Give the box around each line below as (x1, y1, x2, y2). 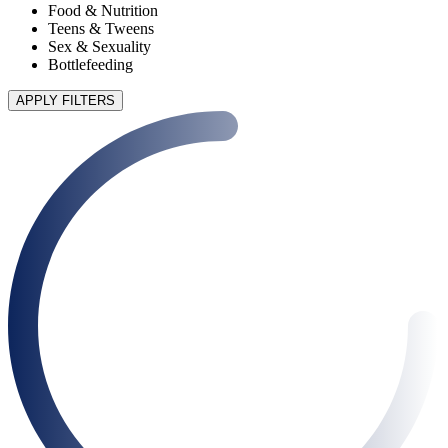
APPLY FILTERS (16, 93, 115, 109)
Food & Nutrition (48, 2, 158, 20)
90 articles (8, 111, 72, 129)
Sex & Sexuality (48, 38, 151, 56)
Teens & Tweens (48, 20, 154, 38)
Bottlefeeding (48, 56, 133, 74)
